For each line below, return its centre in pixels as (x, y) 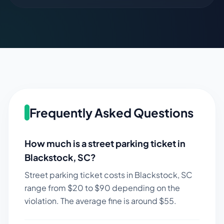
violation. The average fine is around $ (94, 201)
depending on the (145, 188)
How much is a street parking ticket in (105, 143)
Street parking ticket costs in (79, 175)
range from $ (48, 188)
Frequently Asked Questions (111, 112)
